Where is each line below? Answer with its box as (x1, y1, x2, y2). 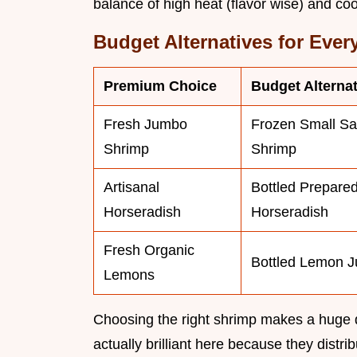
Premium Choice (104, 78, 217, 95)
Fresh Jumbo (104, 116, 187, 133)
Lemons (104, 267, 155, 284)
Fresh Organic (104, 242, 194, 259)
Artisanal (104, 179, 159, 196)
